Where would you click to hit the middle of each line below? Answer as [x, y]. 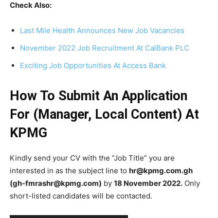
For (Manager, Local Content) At [104, 114]
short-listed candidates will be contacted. [81, 196]
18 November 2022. [148, 183]
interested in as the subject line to [69, 171]
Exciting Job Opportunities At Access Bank [93, 65]
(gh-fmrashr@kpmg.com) [56, 183]
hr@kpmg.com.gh [161, 171]
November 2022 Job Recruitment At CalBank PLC [105, 48]
